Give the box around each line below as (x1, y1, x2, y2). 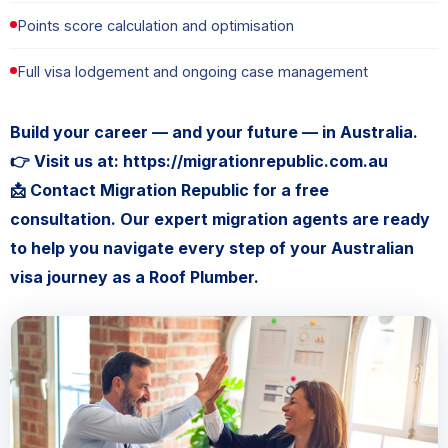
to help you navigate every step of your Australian (10, 238, 414, 259)
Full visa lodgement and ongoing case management (17, 63, 368, 81)
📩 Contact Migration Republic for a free (10, 180, 329, 201)
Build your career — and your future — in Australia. (10, 122, 418, 143)
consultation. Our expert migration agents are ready (10, 209, 430, 230)
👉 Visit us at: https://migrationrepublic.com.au (10, 151, 388, 172)
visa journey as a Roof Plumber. (10, 267, 259, 288)
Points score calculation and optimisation (17, 17, 294, 35)
